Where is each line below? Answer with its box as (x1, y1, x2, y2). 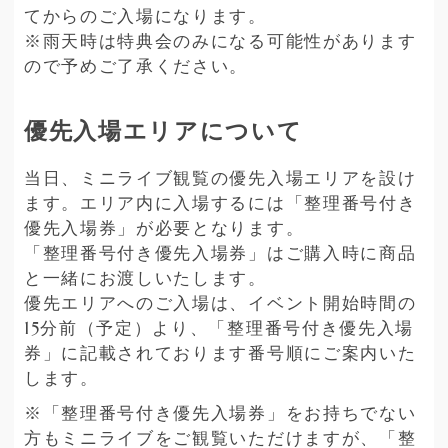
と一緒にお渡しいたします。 (24, 268, 267, 290)
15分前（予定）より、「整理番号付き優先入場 (24, 318, 414, 340)
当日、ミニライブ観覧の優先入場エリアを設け (24, 168, 417, 190)
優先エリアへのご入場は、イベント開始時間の (24, 293, 417, 315)
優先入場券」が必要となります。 (24, 218, 305, 240)
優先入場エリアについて (24, 115, 303, 146)
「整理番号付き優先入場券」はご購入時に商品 (24, 243, 417, 265)
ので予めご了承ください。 (24, 55, 249, 77)
